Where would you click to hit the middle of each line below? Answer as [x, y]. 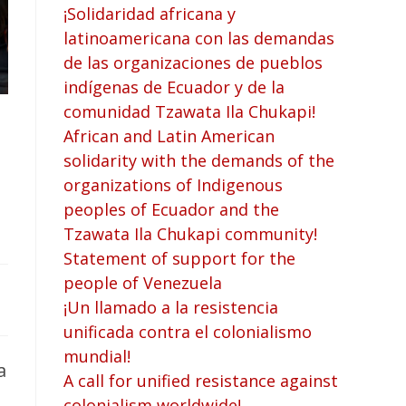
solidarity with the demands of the [199, 160]
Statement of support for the [179, 258]
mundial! [97, 356]
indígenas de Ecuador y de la [174, 87]
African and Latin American [169, 135]
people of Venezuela [143, 282]
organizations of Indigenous [173, 184]
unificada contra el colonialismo [188, 331]
